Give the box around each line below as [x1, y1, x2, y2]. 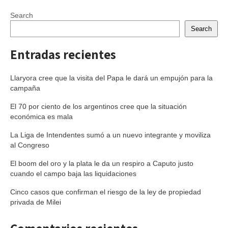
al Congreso [10, 141, 49, 149]
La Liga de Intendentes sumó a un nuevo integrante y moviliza [10, 131, 211, 139]
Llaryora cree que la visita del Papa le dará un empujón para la [10, 74, 213, 82]
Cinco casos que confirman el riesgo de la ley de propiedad [10, 188, 201, 196]
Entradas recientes [10, 46, 116, 63]
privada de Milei [10, 198, 61, 206]
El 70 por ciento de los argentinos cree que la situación [10, 102, 187, 110]
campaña [10, 84, 40, 92]
